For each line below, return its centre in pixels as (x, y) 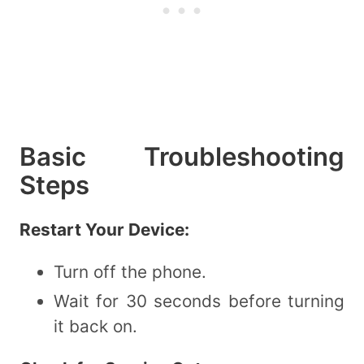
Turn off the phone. (130, 272)
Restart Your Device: (104, 230)
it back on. (95, 327)
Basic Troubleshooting (182, 157)
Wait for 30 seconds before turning (199, 301)
